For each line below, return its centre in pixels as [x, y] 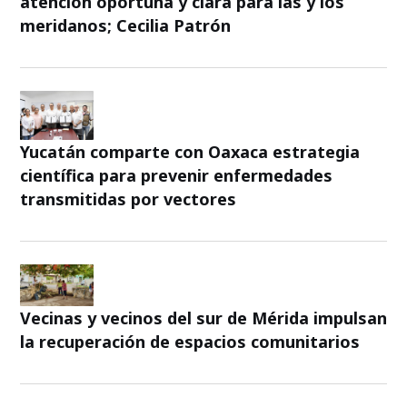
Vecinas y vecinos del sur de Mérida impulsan [203, 318]
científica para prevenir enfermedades [176, 176]
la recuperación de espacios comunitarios [190, 341]
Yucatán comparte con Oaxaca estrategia [190, 152]
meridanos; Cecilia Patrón [125, 26]
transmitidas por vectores [128, 199]
